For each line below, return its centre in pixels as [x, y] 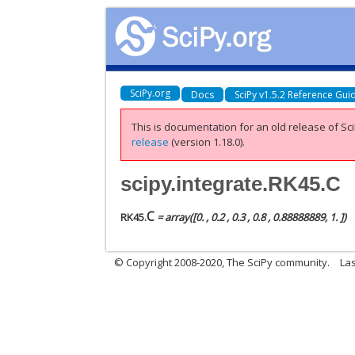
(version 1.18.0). [207, 142]
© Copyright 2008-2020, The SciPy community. [222, 262]
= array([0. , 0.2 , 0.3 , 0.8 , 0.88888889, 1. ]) [251, 217]
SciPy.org [151, 93]
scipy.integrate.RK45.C [231, 183]
